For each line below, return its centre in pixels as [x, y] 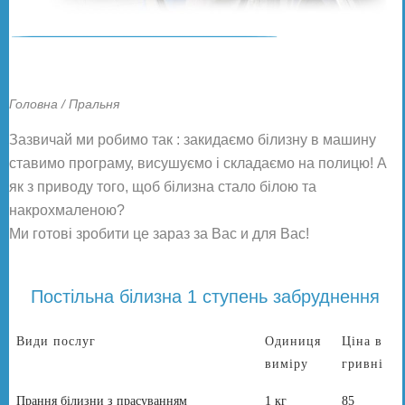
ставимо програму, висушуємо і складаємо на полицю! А [198, 163]
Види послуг [57, 341]
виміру [287, 363]
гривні [363, 363]
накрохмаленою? [67, 210]
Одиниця [293, 341]
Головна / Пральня [64, 104]
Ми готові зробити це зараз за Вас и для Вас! [159, 233]
